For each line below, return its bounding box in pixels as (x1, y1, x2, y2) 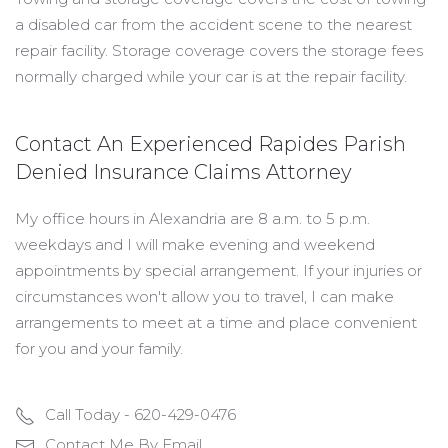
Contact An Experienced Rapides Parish (15, 132, 406, 156)
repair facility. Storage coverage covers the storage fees (15, 41, 423, 60)
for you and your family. (15, 339, 183, 358)
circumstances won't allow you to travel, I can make (15, 287, 394, 306)
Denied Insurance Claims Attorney (15, 160, 352, 184)
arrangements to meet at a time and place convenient (15, 313, 417, 332)
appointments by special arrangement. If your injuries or (15, 261, 422, 280)
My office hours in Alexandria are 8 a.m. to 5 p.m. (15, 209, 370, 228)
